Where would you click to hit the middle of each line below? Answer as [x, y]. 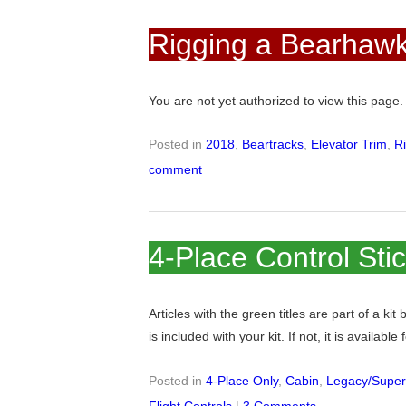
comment [176, 170]
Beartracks [273, 145]
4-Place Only [242, 381]
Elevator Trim [349, 145]
